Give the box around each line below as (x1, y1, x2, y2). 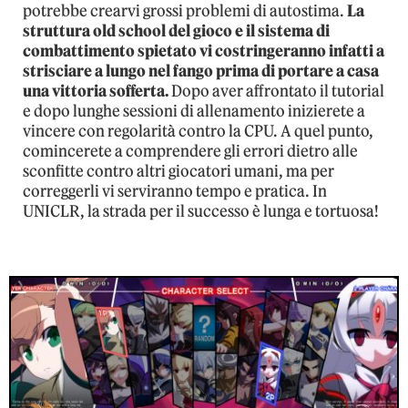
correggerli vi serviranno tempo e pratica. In (23, 180, 327, 201)
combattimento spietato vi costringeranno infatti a (23, 40, 384, 61)
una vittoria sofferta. (23, 80, 168, 101)
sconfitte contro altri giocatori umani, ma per (23, 160, 334, 181)
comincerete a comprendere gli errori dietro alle (23, 140, 358, 161)
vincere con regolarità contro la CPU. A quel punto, (23, 120, 373, 141)
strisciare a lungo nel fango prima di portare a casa (23, 60, 379, 81)
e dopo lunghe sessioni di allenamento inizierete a (23, 100, 365, 121)
